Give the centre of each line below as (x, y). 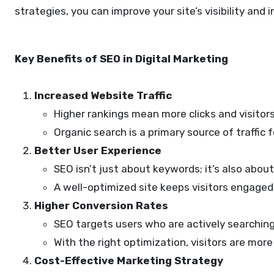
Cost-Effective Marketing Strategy (129, 261)
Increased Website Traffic (103, 95)
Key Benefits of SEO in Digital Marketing (121, 59)
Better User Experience (98, 150)
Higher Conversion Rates (101, 206)
